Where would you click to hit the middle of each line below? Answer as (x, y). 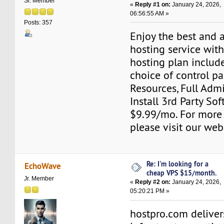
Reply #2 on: (153, 182)
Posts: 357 (38, 23)
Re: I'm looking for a (178, 164)
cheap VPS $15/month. (182, 173)
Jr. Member (39, 178)
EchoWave (42, 165)
